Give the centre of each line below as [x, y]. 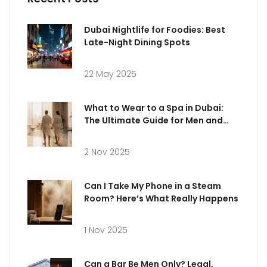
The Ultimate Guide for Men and [153, 121]
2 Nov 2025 [107, 152]
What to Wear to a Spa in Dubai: [154, 108]
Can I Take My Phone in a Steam [153, 186]
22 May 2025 [110, 74]
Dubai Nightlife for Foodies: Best [155, 30]
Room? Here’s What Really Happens [161, 199]
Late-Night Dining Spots [137, 43]
